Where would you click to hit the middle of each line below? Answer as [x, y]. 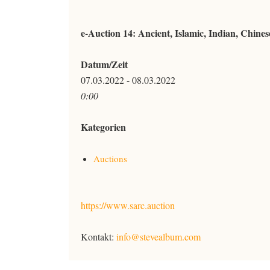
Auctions [110, 159]
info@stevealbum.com [159, 237]
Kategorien [103, 127]
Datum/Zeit [104, 64]
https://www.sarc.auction [128, 205]
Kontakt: [99, 237]
